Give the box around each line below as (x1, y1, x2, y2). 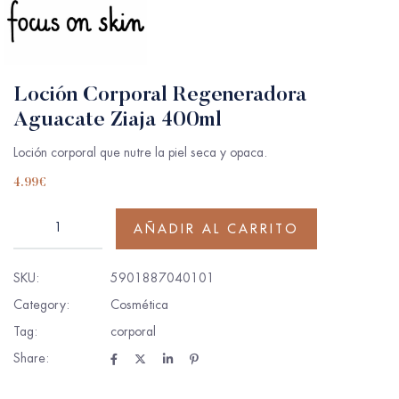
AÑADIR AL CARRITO (134, 220, 299, 237)
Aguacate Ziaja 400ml (13, 109, 222, 131)
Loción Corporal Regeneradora (13, 84, 306, 106)
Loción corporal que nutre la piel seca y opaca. (13, 143, 267, 160)
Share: (13, 349, 49, 366)
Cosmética (110, 296, 168, 313)
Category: (13, 296, 69, 313)
